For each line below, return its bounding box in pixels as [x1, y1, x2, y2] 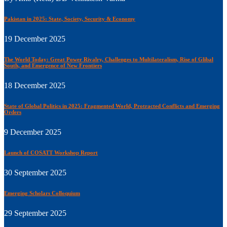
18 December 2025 [4, 81, 65, 90]
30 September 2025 [4, 168, 66, 177]
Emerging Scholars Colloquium [4, 190, 80, 196]
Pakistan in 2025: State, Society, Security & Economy [4, 16, 135, 22]
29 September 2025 [4, 208, 66, 217]
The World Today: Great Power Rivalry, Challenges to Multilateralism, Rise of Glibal [4, 56, 213, 62]
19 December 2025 [4, 34, 65, 44]
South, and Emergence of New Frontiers [4, 62, 102, 68]
